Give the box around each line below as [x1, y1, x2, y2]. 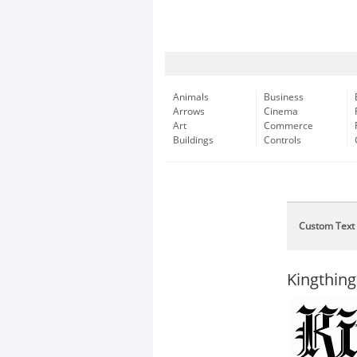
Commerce [264, 120, 313, 131]
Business [264, 92, 304, 103]
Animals [173, 92, 209, 103]
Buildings [173, 135, 214, 146]
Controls [264, 135, 301, 146]
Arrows [173, 106, 205, 117]
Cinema [264, 106, 298, 117]
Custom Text [299, 221, 355, 232]
